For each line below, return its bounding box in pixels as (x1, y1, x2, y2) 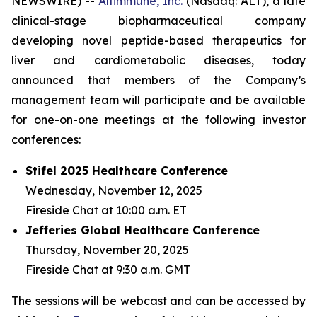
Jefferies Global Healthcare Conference (25, 223, 260, 237)
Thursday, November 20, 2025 (25, 243, 189, 257)
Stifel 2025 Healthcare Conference (25, 163, 228, 178)
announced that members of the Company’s (11, 73, 306, 87)
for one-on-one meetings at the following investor (11, 113, 306, 127)
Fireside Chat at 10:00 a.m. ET (25, 203, 187, 217)
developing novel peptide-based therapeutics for (11, 33, 306, 47)
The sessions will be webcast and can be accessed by (11, 294, 306, 308)
